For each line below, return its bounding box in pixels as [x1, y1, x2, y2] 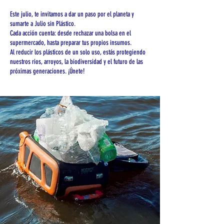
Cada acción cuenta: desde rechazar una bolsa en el [10, 29, 131, 37]
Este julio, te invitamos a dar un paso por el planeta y [10, 10, 134, 18]
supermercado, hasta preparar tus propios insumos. [10, 38, 131, 47]
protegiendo [116, 48, 145, 56]
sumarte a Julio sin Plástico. [10, 19, 75, 28]
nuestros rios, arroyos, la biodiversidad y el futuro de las [10, 57, 143, 66]
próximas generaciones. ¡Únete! [10, 67, 84, 75]
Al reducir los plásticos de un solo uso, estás [10, 48, 116, 56]
